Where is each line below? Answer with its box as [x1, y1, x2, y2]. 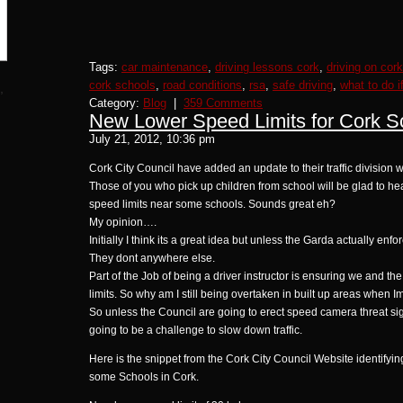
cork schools [89, 78, 156, 92]
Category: [89, 96, 143, 110]
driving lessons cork [215, 60, 319, 74]
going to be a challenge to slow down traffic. [89, 324, 302, 336]
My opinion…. [89, 216, 157, 228]
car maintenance [121, 60, 208, 74]
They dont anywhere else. [89, 252, 215, 264]
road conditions [163, 78, 242, 92]
